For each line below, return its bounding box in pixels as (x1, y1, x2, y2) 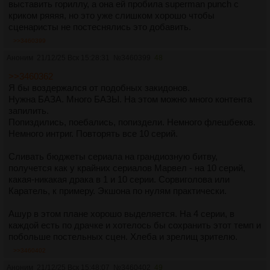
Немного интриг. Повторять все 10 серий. (8, 128, 178, 139)
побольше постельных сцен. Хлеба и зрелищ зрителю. (8, 231, 237, 242)
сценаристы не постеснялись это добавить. (8, 22, 191, 33)
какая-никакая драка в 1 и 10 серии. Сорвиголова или (8, 174, 230, 185)
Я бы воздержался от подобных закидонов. (8, 83, 190, 93)
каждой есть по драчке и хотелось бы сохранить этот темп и (8, 220, 261, 231)
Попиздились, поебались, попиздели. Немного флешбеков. (8, 117, 256, 128)
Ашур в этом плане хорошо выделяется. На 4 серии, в (8, 209, 234, 219)
